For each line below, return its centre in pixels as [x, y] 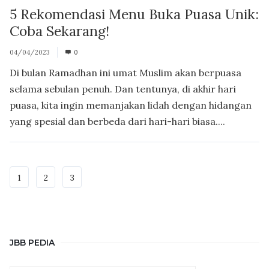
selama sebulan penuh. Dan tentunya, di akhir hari [123, 89]
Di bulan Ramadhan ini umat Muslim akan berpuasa [125, 72]
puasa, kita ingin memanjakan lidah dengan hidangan [131, 105]
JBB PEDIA [32, 242]
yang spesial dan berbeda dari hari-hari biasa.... [117, 121]
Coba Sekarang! [59, 31]
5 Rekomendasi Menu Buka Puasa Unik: [134, 14]
